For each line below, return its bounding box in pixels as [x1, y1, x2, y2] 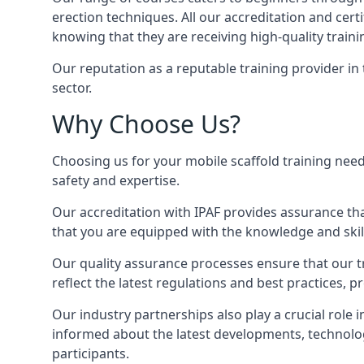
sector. [52, 79, 92, 97]
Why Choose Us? [52, 107, 240, 141]
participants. [52, 344, 129, 362]
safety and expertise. [52, 171, 180, 189]
